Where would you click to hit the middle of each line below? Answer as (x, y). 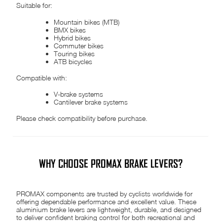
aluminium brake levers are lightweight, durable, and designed (109, 209)
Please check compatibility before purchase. (82, 118)
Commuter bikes (79, 45)
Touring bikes (74, 53)
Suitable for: (35, 5)
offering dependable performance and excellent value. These (107, 201)
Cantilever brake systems (91, 102)
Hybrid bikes (73, 37)
